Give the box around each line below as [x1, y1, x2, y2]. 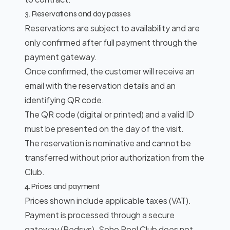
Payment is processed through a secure [25, 209, 175, 220]
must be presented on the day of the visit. [25, 123, 184, 134]
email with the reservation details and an [25, 80, 176, 91]
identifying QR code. [25, 94, 104, 105]
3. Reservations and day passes [25, 9, 131, 18]
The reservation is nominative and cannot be [25, 138, 191, 148]
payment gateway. [25, 51, 97, 62]
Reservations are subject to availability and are [25, 23, 200, 33]
